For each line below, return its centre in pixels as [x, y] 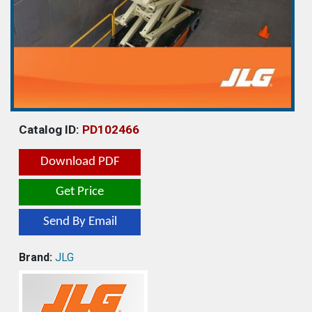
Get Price [80, 192]
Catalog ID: [50, 129]
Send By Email [80, 221]
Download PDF [80, 162]
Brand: [36, 257]
